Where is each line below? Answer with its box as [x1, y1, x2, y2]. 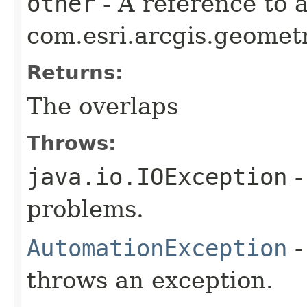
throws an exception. [27, 266, 273, 294]
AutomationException [27, 234, 287, 262]
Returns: [27, 60, 123, 84]
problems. [27, 195, 144, 223]
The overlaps [27, 92, 178, 120]
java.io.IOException [27, 162, 287, 191]
